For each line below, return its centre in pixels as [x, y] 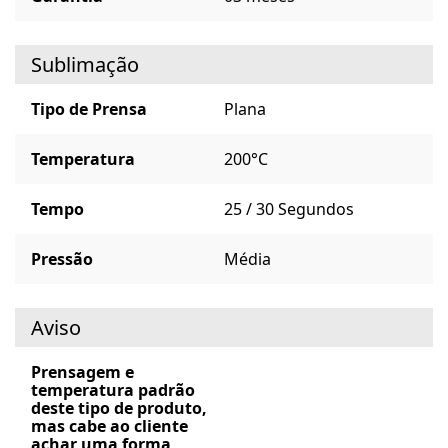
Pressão [62, 258]
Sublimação [85, 64]
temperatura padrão [113, 389]
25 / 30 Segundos [289, 208]
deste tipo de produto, [119, 407]
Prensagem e [82, 371]
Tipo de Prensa [89, 108]
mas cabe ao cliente [109, 425]
